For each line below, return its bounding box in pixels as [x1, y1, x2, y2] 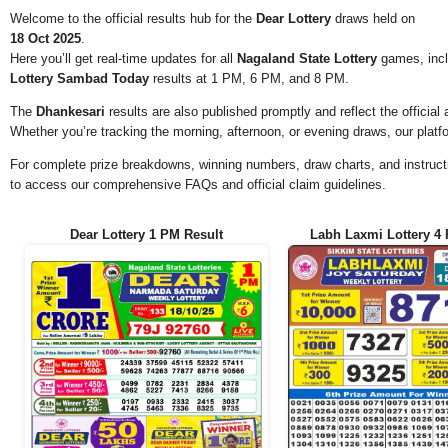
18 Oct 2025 [10, 31, 81, 47]
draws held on [331, 11, 415, 27]
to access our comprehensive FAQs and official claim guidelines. [10, 177, 386, 193]
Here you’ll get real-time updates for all [10, 51, 237, 67]
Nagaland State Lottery [237, 51, 377, 67]
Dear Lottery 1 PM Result [69, 227, 223, 243]
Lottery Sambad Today [10, 71, 149, 87]
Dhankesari [36, 104, 105, 120]
